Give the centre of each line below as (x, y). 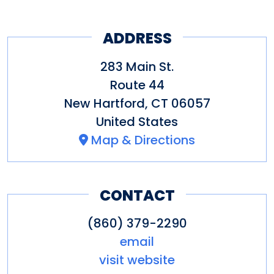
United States (137, 121)
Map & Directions (143, 140)
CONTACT (137, 195)
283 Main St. (137, 66)
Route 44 (137, 85)
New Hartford (104, 103)
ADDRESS (137, 39)
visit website (137, 260)
